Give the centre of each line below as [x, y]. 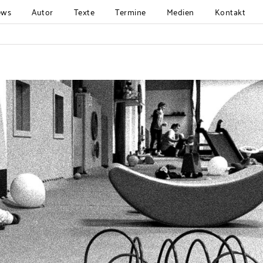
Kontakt [230, 11]
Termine [131, 11]
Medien [180, 11]
